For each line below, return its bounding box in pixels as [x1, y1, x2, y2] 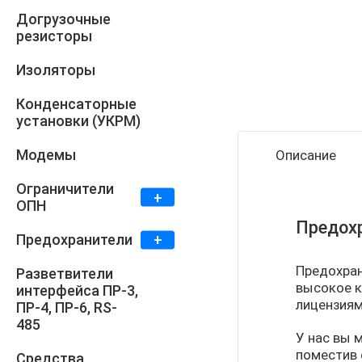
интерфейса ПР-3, [16, 282, 138, 300]
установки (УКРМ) [16, 112, 141, 130]
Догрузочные [16, 11, 111, 28]
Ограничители [16, 180, 114, 198]
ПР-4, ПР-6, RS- [16, 299, 117, 317]
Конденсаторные [16, 95, 137, 113]
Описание [275, 147, 336, 164]
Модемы [16, 146, 76, 164]
